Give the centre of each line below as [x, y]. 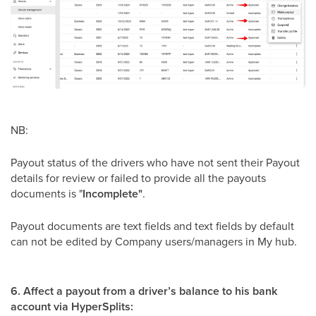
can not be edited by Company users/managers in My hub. [154, 241]
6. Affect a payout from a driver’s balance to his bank [144, 291]
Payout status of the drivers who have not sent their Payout [155, 162]
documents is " [47, 193]
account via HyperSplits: [72, 306]
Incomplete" [113, 193]
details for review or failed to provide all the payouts [138, 177]
